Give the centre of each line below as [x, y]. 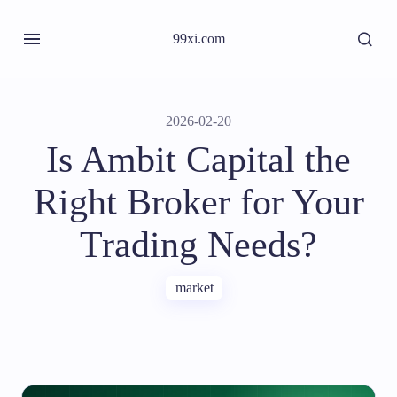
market [194, 288]
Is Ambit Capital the [198, 160]
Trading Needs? [198, 245]
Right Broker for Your [198, 202]
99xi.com [198, 39]
